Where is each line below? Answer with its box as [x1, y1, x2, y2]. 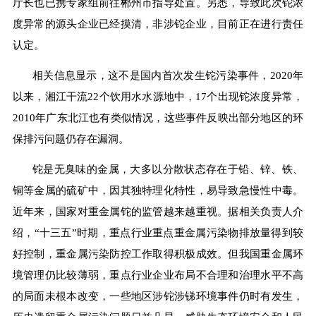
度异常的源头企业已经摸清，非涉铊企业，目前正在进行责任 [12, 18, 304, 30]
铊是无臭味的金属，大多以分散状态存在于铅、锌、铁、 [32, 164, 304, 176]
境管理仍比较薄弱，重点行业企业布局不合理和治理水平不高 [12, 269, 304, 281]
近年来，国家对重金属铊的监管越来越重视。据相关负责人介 [12, 206, 304, 218]
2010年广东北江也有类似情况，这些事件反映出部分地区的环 [12, 111, 304, 123]
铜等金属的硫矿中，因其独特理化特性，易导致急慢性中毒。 [12, 185, 304, 197]
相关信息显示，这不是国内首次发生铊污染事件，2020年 [32, 69, 304, 81]
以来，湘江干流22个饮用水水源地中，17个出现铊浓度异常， [12, 90, 304, 102]
